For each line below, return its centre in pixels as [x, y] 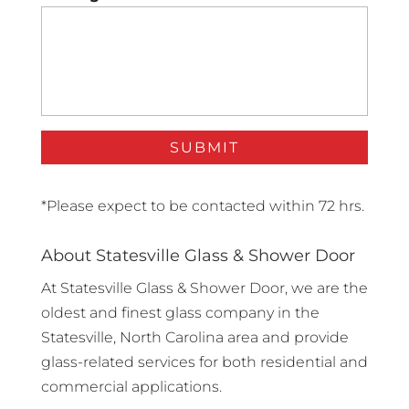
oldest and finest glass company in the [180, 313]
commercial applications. [131, 387]
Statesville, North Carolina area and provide [194, 338]
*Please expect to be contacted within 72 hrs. [202, 206]
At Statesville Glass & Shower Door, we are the [204, 288]
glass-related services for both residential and [204, 362]
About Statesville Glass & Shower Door [198, 256]
